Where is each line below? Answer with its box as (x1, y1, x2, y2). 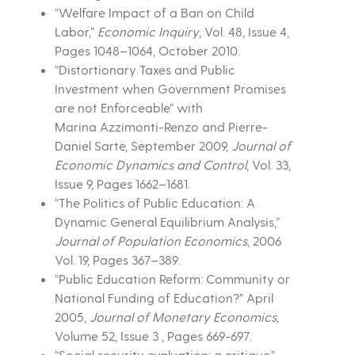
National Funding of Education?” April (54, 290, 273, 306)
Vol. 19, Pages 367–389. (54, 252, 181, 268)
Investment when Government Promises (54, 81, 286, 97)
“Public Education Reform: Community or (54, 271, 290, 287)
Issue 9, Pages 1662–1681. (54, 176, 190, 192)
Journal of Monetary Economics (89, 309, 277, 325)
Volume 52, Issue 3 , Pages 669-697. (54, 328, 252, 344)
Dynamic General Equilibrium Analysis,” (54, 214, 280, 230)
